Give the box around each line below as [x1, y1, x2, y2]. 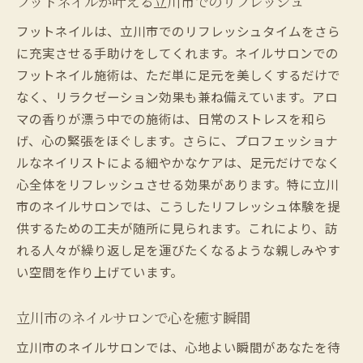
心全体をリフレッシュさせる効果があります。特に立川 [16, 174, 339, 193]
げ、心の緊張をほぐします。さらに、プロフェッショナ [16, 130, 338, 149]
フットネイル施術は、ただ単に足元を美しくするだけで [16, 65, 340, 83]
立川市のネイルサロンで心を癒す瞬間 [16, 307, 250, 327]
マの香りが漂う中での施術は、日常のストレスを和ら [16, 109, 327, 127]
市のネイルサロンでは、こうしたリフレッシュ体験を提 [16, 196, 340, 215]
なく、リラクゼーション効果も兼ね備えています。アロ [16, 87, 338, 105]
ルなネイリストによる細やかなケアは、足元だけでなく [16, 152, 340, 171]
